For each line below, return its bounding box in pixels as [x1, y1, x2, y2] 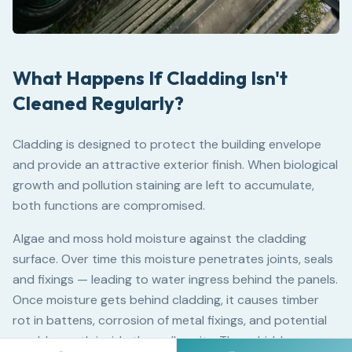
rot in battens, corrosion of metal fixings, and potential [13, 311, 327, 328]
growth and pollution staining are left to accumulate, [13, 176, 314, 193]
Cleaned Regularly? [13, 90, 184, 115]
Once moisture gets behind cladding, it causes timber [13, 291, 319, 308]
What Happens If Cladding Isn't [13, 65, 288, 90]
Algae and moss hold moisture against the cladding [13, 229, 306, 247]
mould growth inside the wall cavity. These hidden [13, 332, 297, 349]
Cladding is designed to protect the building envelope [13, 135, 321, 152]
